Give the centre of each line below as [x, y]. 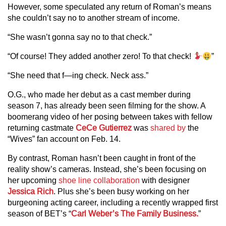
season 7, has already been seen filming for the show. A [106, 106]
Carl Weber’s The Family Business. [135, 214]
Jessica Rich [31, 191]
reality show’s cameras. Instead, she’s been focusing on [107, 169]
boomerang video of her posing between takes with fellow [110, 117]
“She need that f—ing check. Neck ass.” [78, 75]
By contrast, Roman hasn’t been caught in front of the [102, 158]
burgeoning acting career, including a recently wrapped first [113, 203]
